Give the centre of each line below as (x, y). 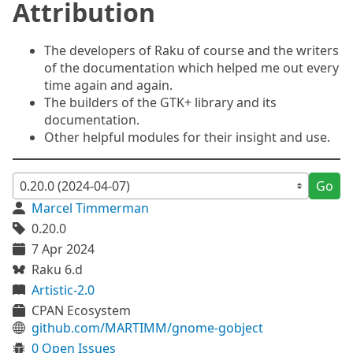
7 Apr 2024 (63, 249)
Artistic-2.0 (63, 290)
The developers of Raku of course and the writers (191, 50)
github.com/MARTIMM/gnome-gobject (147, 328)
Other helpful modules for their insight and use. (187, 137)
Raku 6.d (57, 269)
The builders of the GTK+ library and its (160, 102)
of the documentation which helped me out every (191, 68)
